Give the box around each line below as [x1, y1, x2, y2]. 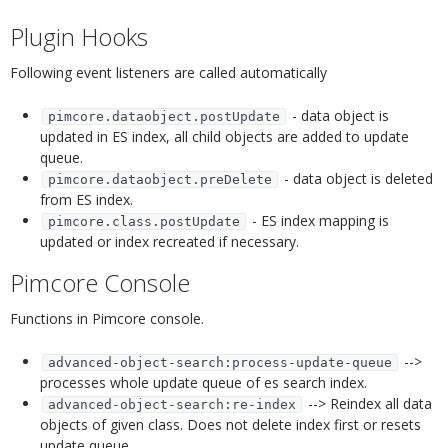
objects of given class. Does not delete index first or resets [40, 415, 421, 435]
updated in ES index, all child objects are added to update [40, 127, 409, 147]
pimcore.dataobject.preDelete [48, 172, 272, 188]
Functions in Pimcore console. [10, 309, 204, 329]
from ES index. [40, 190, 133, 210]
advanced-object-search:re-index [48, 397, 296, 413]
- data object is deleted [280, 169, 433, 189]
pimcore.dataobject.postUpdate [48, 109, 280, 125]
